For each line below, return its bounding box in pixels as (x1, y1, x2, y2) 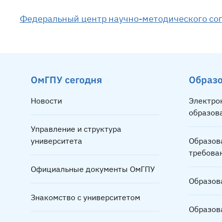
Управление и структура (31, 124, 121, 134)
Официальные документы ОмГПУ (31, 164, 155, 174)
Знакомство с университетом (31, 192, 140, 203)
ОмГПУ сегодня (31, 73, 102, 86)
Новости (31, 96, 62, 106)
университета (31, 136, 82, 146)
